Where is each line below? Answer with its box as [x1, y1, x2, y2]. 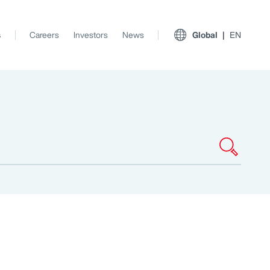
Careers [30, 28, 59, 41]
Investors [74, 28, 108, 41]
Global [192, 28, 218, 41]
